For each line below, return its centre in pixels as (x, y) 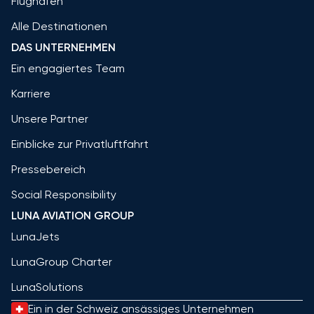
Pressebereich (48, 169)
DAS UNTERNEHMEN (63, 47)
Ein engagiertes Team (68, 68)
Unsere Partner (50, 118)
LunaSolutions (47, 287)
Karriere (31, 93)
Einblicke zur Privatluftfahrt (80, 144)
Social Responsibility (64, 194)
